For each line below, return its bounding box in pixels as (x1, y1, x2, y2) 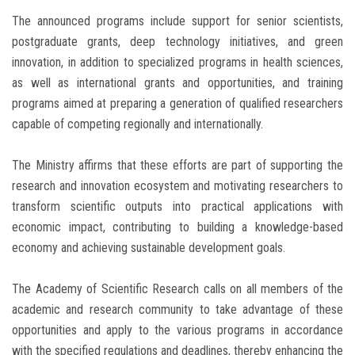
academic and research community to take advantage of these (12, 302, 343, 318)
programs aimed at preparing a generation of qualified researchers (12, 96, 343, 112)
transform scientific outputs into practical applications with (12, 199, 343, 215)
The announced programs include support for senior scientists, (12, 13, 343, 29)
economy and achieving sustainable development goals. (12, 240, 285, 256)
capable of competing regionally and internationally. (12, 116, 263, 132)
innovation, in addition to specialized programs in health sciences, (12, 55, 343, 71)
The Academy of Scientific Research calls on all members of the (12, 281, 343, 297)
